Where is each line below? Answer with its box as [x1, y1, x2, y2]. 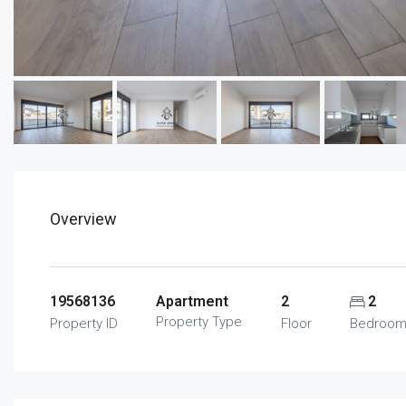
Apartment [156, 293, 229, 311]
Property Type [156, 314, 243, 331]
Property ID [50, 315, 118, 333]
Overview [50, 209, 117, 229]
